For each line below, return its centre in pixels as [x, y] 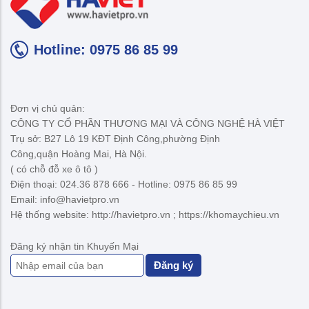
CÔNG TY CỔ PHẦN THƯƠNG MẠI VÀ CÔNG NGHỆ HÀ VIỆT [148, 123]
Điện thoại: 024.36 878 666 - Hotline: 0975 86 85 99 [124, 184]
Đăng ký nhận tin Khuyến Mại [74, 246]
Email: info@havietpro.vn [65, 199]
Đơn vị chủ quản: [48, 108]
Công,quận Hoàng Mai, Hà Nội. [79, 153]
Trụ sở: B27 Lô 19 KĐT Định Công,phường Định [115, 138]
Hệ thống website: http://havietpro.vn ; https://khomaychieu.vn [145, 214]
